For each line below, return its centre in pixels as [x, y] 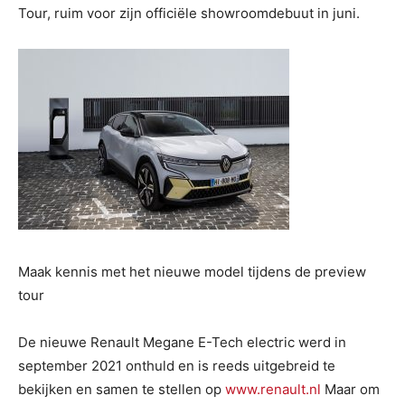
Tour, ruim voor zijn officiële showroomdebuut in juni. [189, 13]
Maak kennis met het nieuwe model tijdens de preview [192, 272]
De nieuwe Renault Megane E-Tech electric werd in [182, 342]
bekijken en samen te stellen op [122, 389]
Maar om [350, 389]
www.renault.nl [273, 389]
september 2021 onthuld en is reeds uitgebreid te [177, 366]
